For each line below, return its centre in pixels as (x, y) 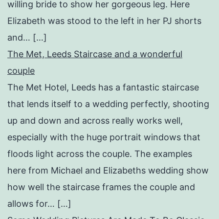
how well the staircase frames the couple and (101, 187)
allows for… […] (39, 203)
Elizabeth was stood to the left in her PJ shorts (104, 21)
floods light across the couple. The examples (100, 153)
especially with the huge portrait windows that (104, 137)
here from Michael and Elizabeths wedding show (108, 170)
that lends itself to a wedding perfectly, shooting (108, 104)
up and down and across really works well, (95, 120)
